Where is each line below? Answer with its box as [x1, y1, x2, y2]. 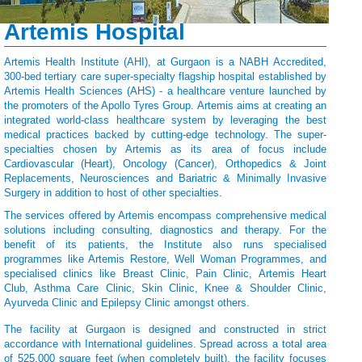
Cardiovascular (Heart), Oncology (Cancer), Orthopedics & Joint [4, 158, 326, 170]
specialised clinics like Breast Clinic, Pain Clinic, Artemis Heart [4, 267, 326, 280]
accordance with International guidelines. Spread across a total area [4, 338, 326, 350]
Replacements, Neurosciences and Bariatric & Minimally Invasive [4, 172, 326, 184]
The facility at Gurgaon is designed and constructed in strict [4, 323, 326, 335]
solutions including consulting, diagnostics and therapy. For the [4, 224, 326, 236]
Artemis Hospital [4, 19, 185, 44]
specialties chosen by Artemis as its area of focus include [4, 143, 326, 155]
